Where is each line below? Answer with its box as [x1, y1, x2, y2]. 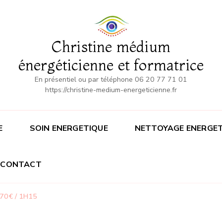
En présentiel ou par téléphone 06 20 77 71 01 [35, 75, 187, 85]
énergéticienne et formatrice [18, 56, 204, 75]
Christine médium [51, 38, 171, 56]
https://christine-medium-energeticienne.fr [45, 85, 177, 95]
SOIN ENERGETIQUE [29, 123, 108, 134]
